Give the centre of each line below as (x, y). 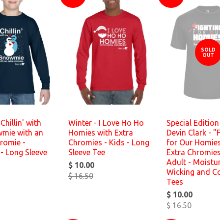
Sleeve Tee (87, 152)
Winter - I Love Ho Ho (106, 123)
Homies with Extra (101, 133)
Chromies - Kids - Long (109, 142)
